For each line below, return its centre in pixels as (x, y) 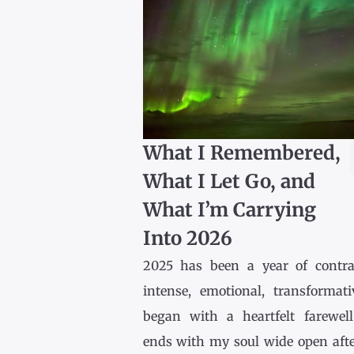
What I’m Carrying (229, 210)
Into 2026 (187, 239)
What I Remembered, (241, 153)
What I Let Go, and (229, 182)
